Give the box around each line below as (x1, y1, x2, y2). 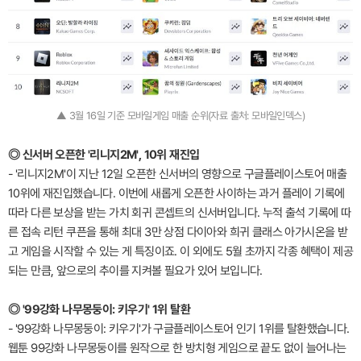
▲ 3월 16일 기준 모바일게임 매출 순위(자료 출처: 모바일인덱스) (56, 110, 305, 122)
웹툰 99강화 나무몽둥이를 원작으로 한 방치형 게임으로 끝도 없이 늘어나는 (8, 341, 346, 356)
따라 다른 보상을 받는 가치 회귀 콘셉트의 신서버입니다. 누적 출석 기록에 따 (8, 205, 351, 221)
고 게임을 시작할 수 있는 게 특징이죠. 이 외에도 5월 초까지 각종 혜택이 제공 (8, 244, 353, 259)
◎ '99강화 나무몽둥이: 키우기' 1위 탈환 (8, 302, 190, 317)
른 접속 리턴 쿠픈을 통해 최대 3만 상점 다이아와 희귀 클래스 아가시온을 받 (8, 225, 348, 240)
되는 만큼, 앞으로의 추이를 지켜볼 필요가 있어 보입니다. (8, 263, 263, 279)
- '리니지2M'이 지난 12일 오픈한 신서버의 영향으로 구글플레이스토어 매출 (8, 167, 347, 182)
